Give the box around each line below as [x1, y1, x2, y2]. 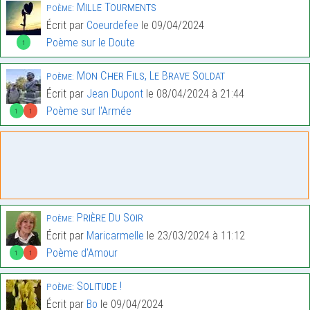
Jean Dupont [86, 87, 143, 101]
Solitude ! [74, 279, 122, 293]
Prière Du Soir [74, 210, 143, 225]
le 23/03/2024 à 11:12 [144, 229, 245, 243]
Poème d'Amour [46, 246, 118, 260]
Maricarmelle [86, 229, 144, 243]
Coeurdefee [86, 19, 138, 33]
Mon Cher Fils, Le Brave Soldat [74, 69, 225, 83]
